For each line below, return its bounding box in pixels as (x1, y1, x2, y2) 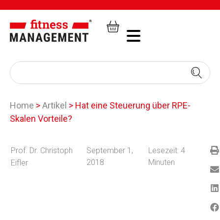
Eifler (11, 158, 28, 168)
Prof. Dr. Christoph (11, 146, 73, 156)
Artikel (42, 100, 67, 111)
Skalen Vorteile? (10, 113, 72, 124)
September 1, (86, 146, 134, 156)
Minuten (148, 158, 175, 167)
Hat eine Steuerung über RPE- (75, 100, 191, 111)
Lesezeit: (148, 146, 179, 156)
